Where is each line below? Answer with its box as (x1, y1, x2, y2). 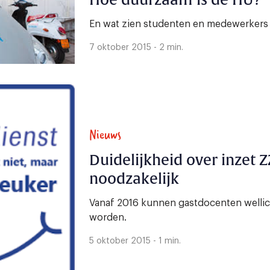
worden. (89, 213, 127, 223)
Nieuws (89, 124, 121, 145)
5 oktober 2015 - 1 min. (89, 237, 181, 246)
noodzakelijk (89, 170, 179, 189)
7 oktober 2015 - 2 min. (89, 43, 183, 52)
